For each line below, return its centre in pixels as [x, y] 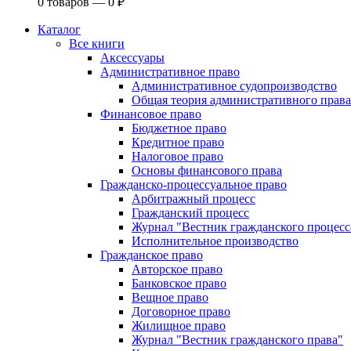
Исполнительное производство [215, 241]
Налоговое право [177, 156]
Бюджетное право [179, 128]
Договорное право [181, 311]
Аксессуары [132, 58]
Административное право [170, 72]
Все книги [97, 43]
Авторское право [177, 269]
